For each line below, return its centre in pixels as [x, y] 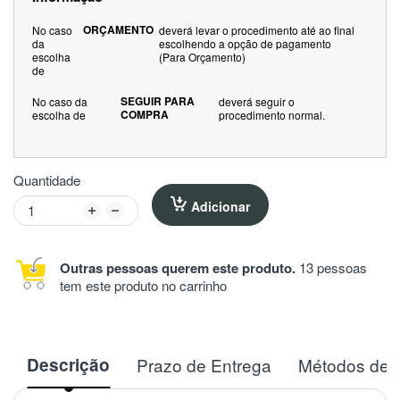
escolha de [62, 114]
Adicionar [221, 206]
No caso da [60, 101]
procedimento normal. [272, 114]
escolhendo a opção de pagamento [245, 43]
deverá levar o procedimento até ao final [256, 29]
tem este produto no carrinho [143, 285]
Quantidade [47, 179]
